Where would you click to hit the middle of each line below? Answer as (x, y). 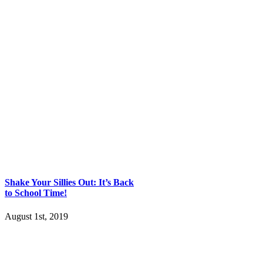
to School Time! (36, 193)
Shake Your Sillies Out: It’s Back (69, 183)
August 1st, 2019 (36, 216)
